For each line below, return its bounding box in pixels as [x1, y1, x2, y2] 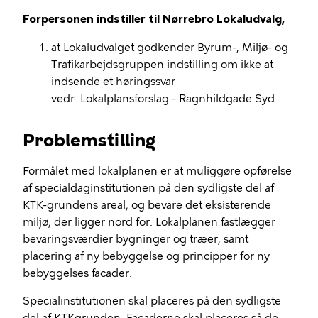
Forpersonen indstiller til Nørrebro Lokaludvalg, [23, 13, 285, 26]
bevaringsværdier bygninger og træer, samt [23, 233, 248, 246]
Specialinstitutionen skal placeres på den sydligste [23, 295, 281, 307]
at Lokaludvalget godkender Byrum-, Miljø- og [51, 41, 288, 54]
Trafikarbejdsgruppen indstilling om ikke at [51, 58, 273, 71]
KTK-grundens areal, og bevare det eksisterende [23, 199, 271, 212]
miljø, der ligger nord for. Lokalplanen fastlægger [23, 216, 275, 229]
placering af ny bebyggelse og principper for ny [23, 250, 270, 263]
